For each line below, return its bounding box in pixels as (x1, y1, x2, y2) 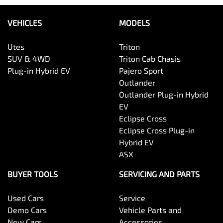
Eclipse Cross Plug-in (119, 125, 195, 135)
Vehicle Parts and (119, 205, 182, 215)
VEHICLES (7, 18, 42, 27)
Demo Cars (7, 205, 47, 215)
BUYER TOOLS (7, 169, 58, 179)
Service (119, 193, 145, 203)
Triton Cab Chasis (119, 54, 181, 63)
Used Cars (7, 193, 44, 203)
